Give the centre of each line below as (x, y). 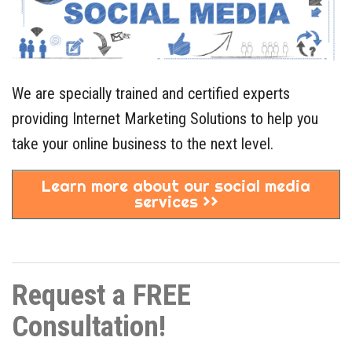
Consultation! (89, 327)
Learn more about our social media (176, 185)
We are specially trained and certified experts (151, 93)
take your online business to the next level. (143, 143)
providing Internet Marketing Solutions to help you (165, 118)
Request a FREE (101, 295)
